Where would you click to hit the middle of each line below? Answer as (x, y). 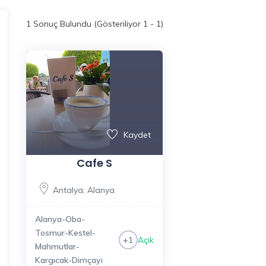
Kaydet (137, 135)
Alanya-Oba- (60, 219)
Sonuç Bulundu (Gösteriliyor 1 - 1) (97, 23)
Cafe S (94, 163)
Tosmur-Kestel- (65, 233)
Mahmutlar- (57, 246)
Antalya (68, 190)
